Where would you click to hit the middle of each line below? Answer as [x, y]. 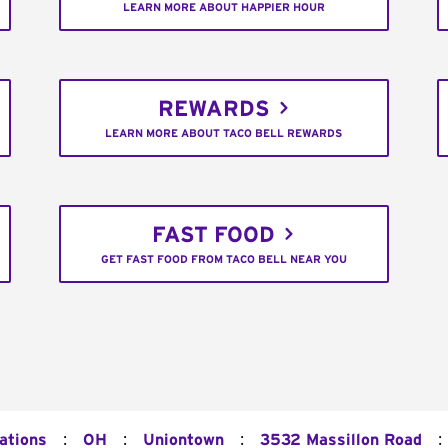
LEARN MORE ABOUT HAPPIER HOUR [223, 8]
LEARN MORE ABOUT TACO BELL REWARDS [224, 134]
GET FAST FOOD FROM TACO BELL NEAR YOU [223, 260]
